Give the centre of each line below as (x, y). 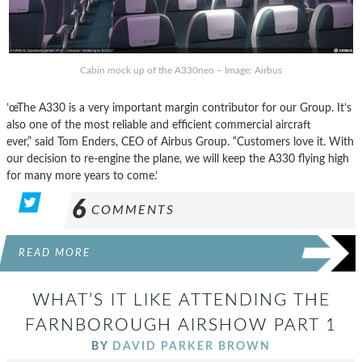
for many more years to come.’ (82, 176)
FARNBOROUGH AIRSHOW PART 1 (181, 326)
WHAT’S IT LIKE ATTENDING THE (181, 301)
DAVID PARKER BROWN (192, 347)
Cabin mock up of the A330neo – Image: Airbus (181, 71)
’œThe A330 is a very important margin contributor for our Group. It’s (179, 108)
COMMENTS (133, 210)
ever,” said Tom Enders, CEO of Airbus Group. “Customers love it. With (180, 142)
